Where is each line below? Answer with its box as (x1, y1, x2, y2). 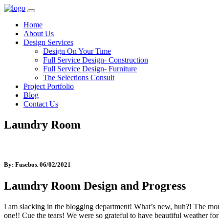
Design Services (23, 38, 73, 46)
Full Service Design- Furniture (43, 65, 137, 73)
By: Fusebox (4, 160, 40, 168)
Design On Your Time (43, 47, 111, 55)
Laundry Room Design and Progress (4, 179, 186, 193)
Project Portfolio (23, 82, 74, 90)
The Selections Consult (43, 73, 114, 82)
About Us (23, 29, 54, 38)
